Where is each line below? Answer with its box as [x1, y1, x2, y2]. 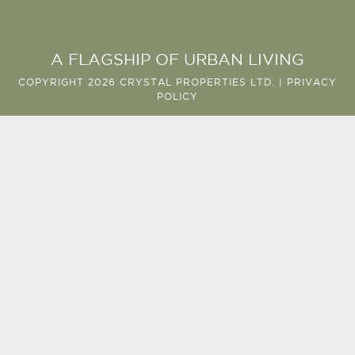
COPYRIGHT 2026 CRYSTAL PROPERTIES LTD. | [18, 77, 287, 88]
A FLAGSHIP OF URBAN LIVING [51, 51, 304, 69]
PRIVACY [287, 77, 337, 88]
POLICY [157, 91, 198, 102]
